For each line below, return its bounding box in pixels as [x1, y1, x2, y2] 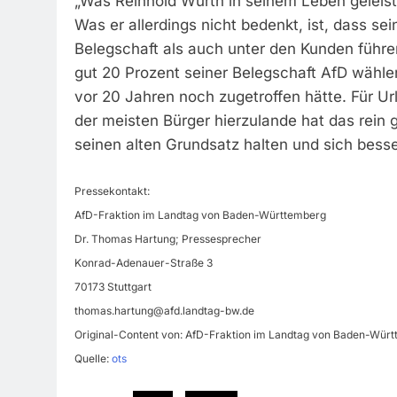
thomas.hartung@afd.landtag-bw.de [74, 304, 254, 318]
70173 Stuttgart [74, 280, 152, 294]
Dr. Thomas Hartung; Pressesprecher [74, 232, 261, 246]
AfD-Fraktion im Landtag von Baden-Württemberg [74, 208, 326, 222]
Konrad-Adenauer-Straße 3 [74, 256, 213, 270]
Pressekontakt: [74, 184, 150, 198]
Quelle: [74, 352, 112, 366]
